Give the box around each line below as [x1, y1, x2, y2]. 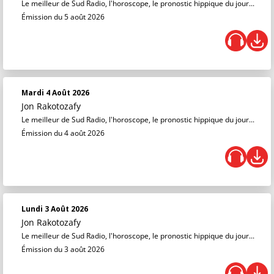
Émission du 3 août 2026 [21, 244, 105, 254]
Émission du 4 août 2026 [21, 128, 105, 138]
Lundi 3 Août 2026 [21, 204, 88, 214]
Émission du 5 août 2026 [21, 12, 105, 22]
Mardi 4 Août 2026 [21, 87, 89, 98]
